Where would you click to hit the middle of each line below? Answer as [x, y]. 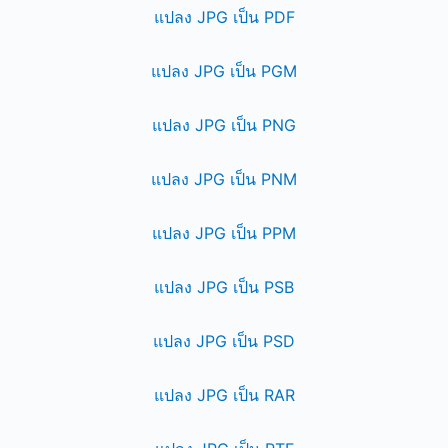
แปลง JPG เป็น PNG [224, 125]
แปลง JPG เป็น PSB [224, 287]
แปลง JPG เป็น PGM [224, 71]
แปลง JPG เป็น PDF [224, 17]
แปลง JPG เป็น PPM [224, 233]
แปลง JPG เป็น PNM [224, 179]
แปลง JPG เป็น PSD [224, 341]
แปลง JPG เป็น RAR [224, 395]
